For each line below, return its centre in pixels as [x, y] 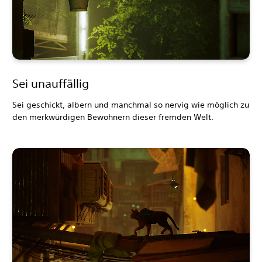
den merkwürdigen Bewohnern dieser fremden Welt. [113, 117]
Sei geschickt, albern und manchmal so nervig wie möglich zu [131, 104]
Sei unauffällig [51, 83]
